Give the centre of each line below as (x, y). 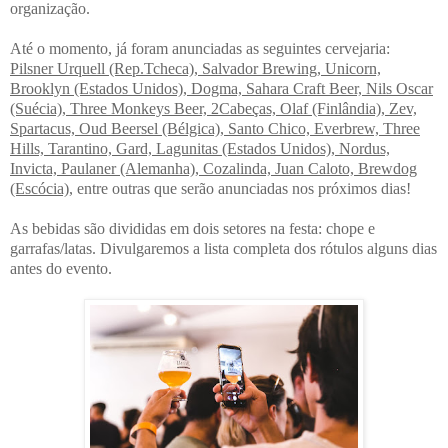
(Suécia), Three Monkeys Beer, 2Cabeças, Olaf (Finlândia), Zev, (213, 109)
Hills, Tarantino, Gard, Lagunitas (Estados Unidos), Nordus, (200, 149)
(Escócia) (39, 189)
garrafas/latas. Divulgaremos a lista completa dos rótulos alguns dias (223, 249)
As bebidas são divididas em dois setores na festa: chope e (192, 229)
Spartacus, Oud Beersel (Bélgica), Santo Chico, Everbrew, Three (215, 129)
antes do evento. (61, 269)
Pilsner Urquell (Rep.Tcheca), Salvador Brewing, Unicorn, (195, 69)
